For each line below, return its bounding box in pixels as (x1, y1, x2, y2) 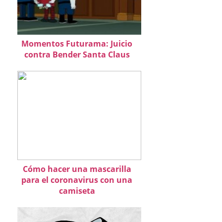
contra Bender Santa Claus (24, 49, 130, 60)
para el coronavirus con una (21, 174, 132, 185)
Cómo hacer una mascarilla (22, 164, 131, 174)
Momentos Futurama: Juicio (21, 38, 132, 49)
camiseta (58, 185, 95, 196)
